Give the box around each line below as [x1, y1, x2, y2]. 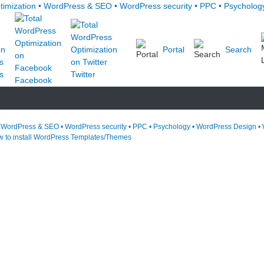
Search [225, 44, 252, 54]
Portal [163, 44, 184, 54]
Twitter [71, 69, 95, 79]
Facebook [15, 75, 52, 85]
